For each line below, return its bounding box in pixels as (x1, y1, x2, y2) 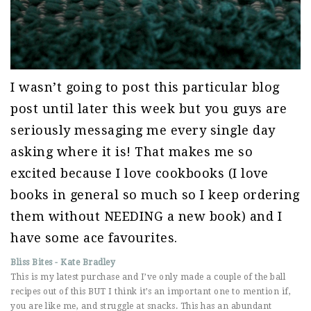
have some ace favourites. (10, 230, 178, 245)
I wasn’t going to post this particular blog (10, 79, 280, 94)
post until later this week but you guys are (10, 101, 287, 116)
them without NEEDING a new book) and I (10, 208, 282, 224)
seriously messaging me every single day (10, 122, 276, 137)
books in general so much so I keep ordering (10, 187, 300, 202)
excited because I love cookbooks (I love (10, 165, 268, 180)
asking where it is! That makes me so (10, 144, 253, 159)
